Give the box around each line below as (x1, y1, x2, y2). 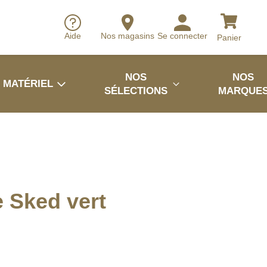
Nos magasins (101, 31, 154, 41)
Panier (216, 32, 241, 42)
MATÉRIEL (3, 78, 53, 89)
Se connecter (157, 31, 207, 41)
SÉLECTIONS (104, 85, 168, 97)
